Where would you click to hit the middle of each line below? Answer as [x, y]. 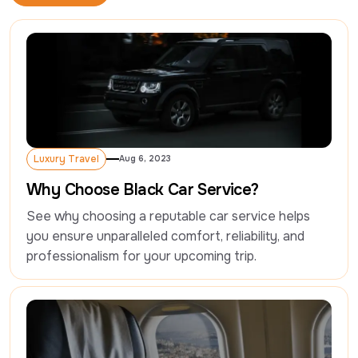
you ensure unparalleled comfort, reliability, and [165, 237]
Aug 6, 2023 [145, 159]
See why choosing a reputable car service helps [168, 217]
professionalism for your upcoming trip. [141, 257]
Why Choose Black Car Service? [143, 190]
